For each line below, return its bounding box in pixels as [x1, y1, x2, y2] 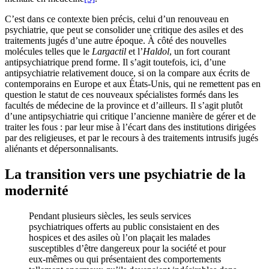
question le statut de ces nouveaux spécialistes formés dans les [5, 89, 238, 100]
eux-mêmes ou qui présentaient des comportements [29, 254, 221, 265]
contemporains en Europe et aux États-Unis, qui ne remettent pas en [5, 79, 261, 89]
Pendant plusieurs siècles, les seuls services [29, 211, 191, 222]
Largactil [92, 46, 126, 57]
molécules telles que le [5, 46, 92, 57]
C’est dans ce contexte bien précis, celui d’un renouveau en [5, 14, 229, 25]
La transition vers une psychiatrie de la [5, 166, 246, 183]
